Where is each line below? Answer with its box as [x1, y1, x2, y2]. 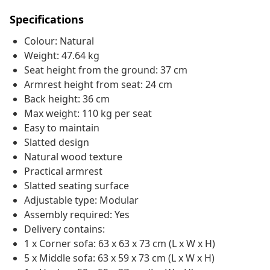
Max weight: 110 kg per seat [24, 107, 152, 121]
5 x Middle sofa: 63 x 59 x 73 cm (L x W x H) [24, 251, 215, 265]
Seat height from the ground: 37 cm [24, 63, 187, 77]
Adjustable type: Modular [24, 193, 139, 207]
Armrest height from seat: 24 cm [24, 78, 172, 92]
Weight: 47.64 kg [24, 49, 99, 63]
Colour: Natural [24, 34, 94, 48]
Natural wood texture [24, 150, 122, 164]
